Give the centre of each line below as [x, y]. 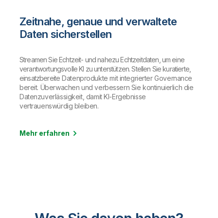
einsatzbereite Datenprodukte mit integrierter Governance [106, 78]
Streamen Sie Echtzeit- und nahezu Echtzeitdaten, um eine [102, 60]
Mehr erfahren [45, 133]
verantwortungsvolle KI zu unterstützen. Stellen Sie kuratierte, [105, 69]
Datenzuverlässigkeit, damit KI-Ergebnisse [83, 97]
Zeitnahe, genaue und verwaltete [98, 22]
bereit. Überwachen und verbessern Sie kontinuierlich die [107, 88]
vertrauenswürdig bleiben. [59, 106]
